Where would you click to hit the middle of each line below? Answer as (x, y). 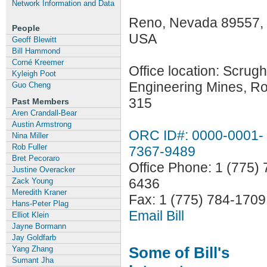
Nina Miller (30, 136)
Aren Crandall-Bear (44, 113)
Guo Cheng (31, 85)
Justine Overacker (44, 170)
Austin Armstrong (42, 124)
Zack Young (32, 181)
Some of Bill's (179, 252)
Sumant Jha (33, 260)
